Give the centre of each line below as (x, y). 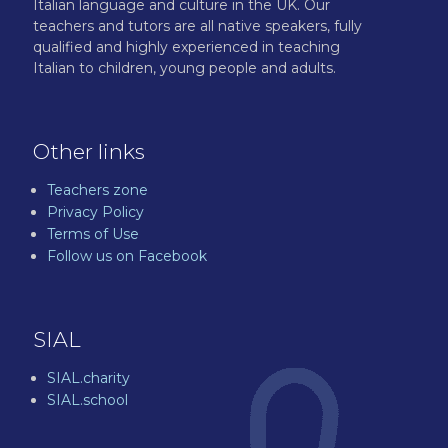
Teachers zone (97, 190)
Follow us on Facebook (127, 256)
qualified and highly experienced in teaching (186, 47)
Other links (89, 151)
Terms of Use (93, 234)
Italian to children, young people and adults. (184, 68)
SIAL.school (87, 400)
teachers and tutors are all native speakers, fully (197, 26)
